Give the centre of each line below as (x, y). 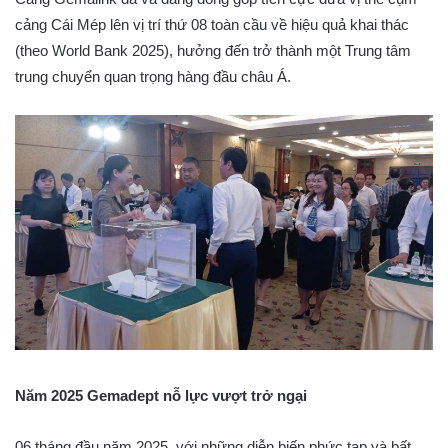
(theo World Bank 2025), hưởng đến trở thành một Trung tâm (213, 51)
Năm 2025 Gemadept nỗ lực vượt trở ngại (161, 395)
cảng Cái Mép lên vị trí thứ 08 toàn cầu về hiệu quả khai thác (212, 25)
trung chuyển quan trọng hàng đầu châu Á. (153, 77)
